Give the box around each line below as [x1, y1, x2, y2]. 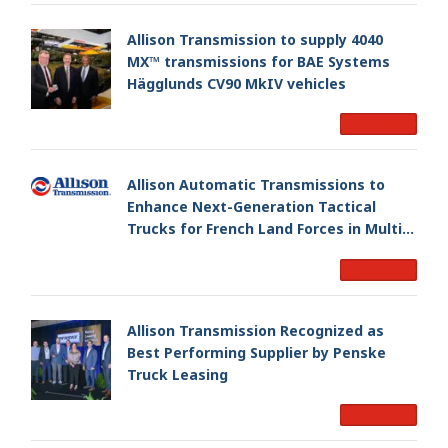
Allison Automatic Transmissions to [127, 175, 385, 194]
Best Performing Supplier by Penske [127, 342, 386, 362]
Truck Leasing [127, 364, 228, 384]
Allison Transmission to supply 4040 [127, 29, 383, 49]
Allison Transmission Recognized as [127, 320, 384, 340]
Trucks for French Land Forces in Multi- [127, 219, 408, 238]
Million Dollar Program [127, 241, 286, 260]
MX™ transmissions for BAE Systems [127, 51, 390, 71]
